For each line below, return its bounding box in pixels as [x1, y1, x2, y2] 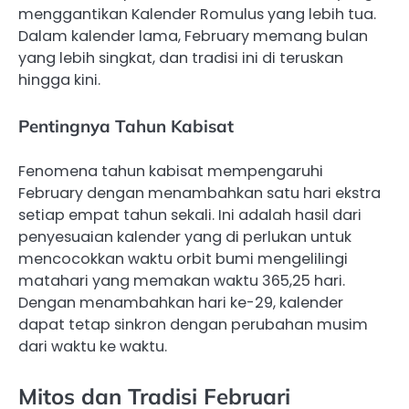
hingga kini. [18, 68, 100, 90]
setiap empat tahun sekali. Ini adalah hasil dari [18, 204, 362, 225]
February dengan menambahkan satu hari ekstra [18, 182, 381, 204]
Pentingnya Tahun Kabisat [18, 114, 234, 137]
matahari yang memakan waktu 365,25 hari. [18, 269, 345, 291]
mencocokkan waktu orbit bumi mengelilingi [18, 247, 348, 269]
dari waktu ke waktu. [18, 335, 167, 357]
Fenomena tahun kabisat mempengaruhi [18, 160, 323, 182]
